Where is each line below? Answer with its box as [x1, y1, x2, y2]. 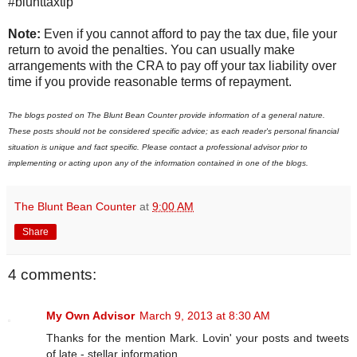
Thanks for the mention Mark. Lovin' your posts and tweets [46, 331, 349, 345]
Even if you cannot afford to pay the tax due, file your [44, 26, 337, 41]
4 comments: [8, 265, 96, 283]
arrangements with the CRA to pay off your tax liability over [8, 58, 336, 73]
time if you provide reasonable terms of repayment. [8, 74, 292, 88]
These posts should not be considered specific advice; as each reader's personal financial [8, 126, 339, 135]
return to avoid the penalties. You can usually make [8, 42, 295, 57]
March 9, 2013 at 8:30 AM [139, 309, 270, 323]
